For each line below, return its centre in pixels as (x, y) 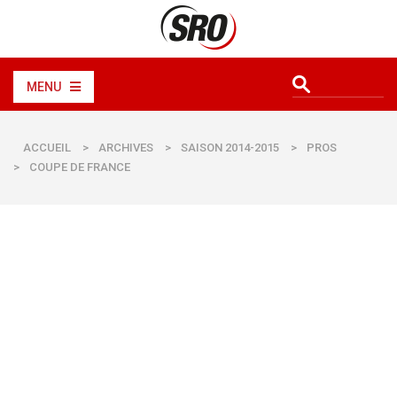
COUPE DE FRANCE (80, 167)
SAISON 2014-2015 (230, 148)
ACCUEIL (47, 148)
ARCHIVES (126, 148)
